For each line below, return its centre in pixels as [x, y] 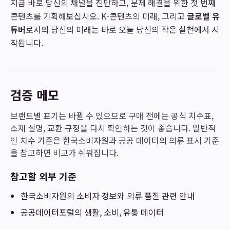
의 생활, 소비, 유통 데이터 [119, 212]
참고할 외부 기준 [43, 176]
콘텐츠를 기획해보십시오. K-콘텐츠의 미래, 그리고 [99, 16]
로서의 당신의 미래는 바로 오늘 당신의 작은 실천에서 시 [122, 29]
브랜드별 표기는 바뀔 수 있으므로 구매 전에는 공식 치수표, [112, 116]
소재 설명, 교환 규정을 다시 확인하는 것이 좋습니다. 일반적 [113, 128]
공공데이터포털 [47, 212]
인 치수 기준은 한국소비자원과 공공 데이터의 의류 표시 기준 [115, 140]
